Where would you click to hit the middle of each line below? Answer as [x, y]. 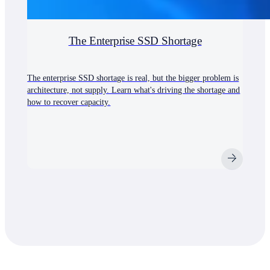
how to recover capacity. [69, 102]
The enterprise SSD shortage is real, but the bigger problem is [133, 78]
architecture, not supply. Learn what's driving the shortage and [134, 90]
